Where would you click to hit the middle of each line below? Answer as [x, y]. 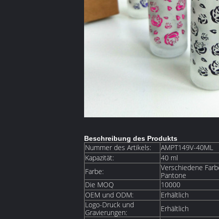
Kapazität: [99, 158]
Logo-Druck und [109, 205]
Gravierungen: [106, 212]
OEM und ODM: [109, 195]
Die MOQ [99, 185]
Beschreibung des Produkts [131, 138]
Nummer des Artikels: [118, 147]
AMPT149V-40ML [187, 147]
